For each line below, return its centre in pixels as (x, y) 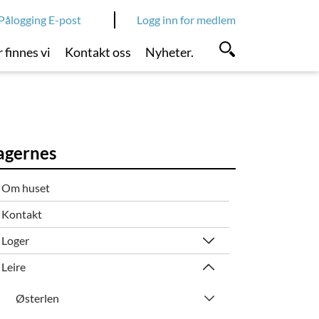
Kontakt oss (98, 52)
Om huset (26, 187)
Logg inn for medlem (186, 20)
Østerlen (37, 298)
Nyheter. (169, 52)
